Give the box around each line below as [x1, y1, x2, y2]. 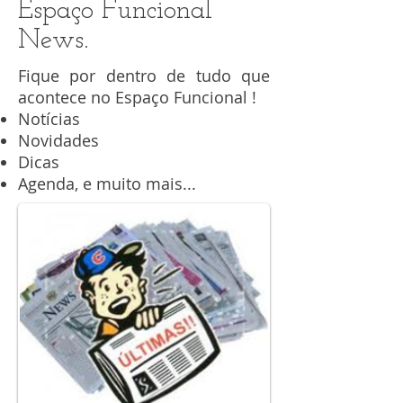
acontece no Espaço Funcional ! [18, 86, 256, 109]
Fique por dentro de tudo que [18, 65, 270, 87]
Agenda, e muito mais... [18, 173, 196, 195]
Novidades [18, 130, 99, 152]
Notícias [18, 108, 80, 130]
